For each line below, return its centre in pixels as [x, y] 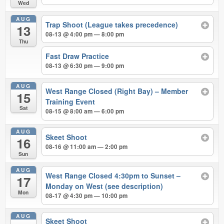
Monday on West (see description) [104, 186]
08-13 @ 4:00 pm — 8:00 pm [85, 34]
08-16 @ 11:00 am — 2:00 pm [87, 146]
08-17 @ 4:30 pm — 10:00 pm [87, 195]
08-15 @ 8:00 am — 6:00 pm [85, 111]
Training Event [70, 102]
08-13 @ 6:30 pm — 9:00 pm [85, 65]
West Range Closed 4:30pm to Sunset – [113, 175]
